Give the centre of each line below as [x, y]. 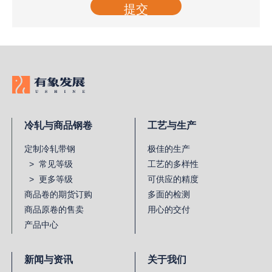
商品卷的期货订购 [58, 195]
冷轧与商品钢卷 [58, 126]
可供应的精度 [173, 179]
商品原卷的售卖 [54, 210]
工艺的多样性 [173, 164]
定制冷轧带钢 [50, 149]
